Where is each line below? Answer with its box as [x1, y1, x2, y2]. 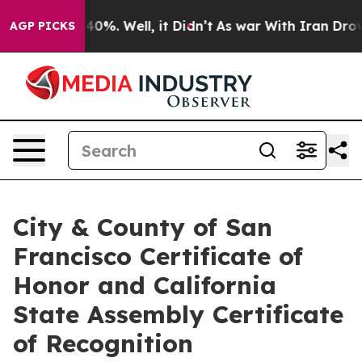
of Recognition [13, 328, 193, 359]
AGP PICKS [10, 19, 75, 33]
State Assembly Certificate [13, 299, 343, 330]
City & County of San [13, 212, 272, 242]
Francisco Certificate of [13, 241, 303, 271]
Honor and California [13, 270, 276, 301]
